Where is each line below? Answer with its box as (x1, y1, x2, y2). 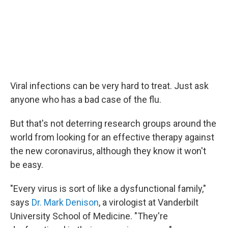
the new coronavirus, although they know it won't (10, 146, 206, 156)
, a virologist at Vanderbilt (99, 197, 198, 208)
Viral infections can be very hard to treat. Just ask (10, 80, 209, 91)
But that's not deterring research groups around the (10, 118, 216, 129)
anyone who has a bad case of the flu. (10, 94, 161, 105)
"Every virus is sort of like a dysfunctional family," (10, 183, 206, 194)
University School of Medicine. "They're (10, 211, 168, 221)
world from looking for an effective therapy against (10, 132, 214, 142)
